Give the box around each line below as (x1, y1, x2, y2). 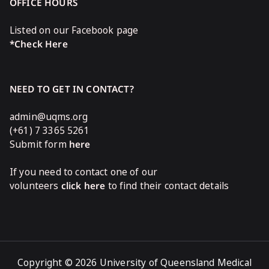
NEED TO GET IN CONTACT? (10, 82, 134, 95)
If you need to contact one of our (10, 165, 158, 178)
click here (61, 179, 106, 192)
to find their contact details (105, 179, 229, 192)
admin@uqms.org (10, 110, 88, 123)
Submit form (10, 138, 69, 151)
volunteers (10, 179, 61, 192)
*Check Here (10, 37, 68, 50)
